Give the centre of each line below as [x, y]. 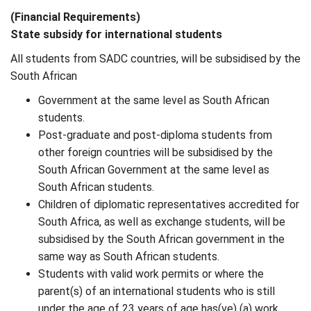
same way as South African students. [129, 257]
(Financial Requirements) [75, 17]
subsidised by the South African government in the [161, 239]
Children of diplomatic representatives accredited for [169, 204]
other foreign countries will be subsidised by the [155, 152]
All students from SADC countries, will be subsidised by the [155, 59]
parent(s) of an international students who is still [157, 291]
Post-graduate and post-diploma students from [155, 135]
